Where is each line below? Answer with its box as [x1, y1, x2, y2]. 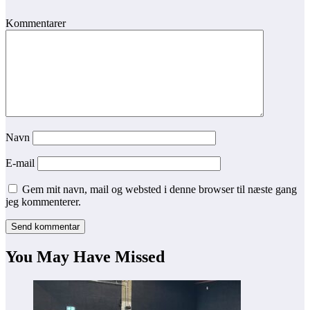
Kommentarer [6, 17, 66, 29]
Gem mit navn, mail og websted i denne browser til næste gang [22, 183, 297, 195]
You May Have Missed [6, 247, 165, 266]
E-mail [6, 156, 37, 169]
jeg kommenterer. [6, 195, 81, 208]
